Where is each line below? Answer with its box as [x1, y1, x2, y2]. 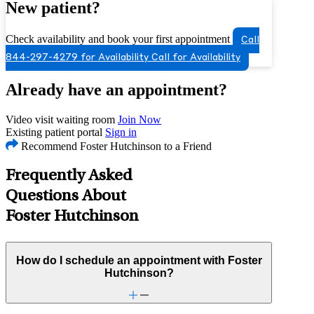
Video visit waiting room [6, 113, 115, 125]
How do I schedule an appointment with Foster [15, 254, 262, 267]
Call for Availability [151, 53, 240, 62]
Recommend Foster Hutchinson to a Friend [18, 139, 212, 152]
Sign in [105, 125, 137, 138]
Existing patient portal [6, 125, 102, 138]
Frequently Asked [6, 168, 132, 185]
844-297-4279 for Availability [6, 53, 149, 62]
